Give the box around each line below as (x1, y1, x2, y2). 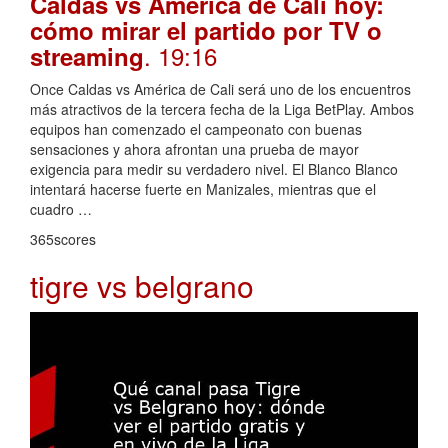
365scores (30, 229, 96, 250)
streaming (30, 39, 144, 74)
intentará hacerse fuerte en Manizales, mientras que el (30, 179, 376, 200)
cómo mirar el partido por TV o (30, 13, 382, 48)
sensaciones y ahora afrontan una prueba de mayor (30, 139, 359, 160)
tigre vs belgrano (30, 264, 254, 308)
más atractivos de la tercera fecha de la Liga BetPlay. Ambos (30, 99, 414, 120)
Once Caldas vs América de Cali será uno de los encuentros (30, 79, 411, 100)
